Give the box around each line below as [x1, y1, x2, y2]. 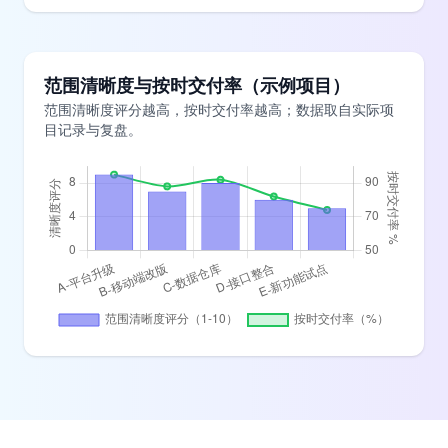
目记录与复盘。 [44, 121, 142, 138]
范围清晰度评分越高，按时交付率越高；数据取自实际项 [44, 101, 394, 118]
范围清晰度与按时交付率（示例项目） [44, 75, 350, 96]
